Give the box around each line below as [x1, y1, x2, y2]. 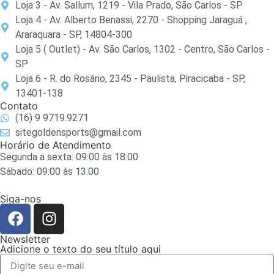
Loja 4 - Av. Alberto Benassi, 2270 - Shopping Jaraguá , [15, 13, 247, 26]
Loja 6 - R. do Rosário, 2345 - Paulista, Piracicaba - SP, [15, 72, 245, 84]
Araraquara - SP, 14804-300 [15, 28, 132, 40]
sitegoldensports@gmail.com [15, 126, 141, 138]
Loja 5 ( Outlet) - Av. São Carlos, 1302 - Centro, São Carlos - [15, 43, 270, 55]
